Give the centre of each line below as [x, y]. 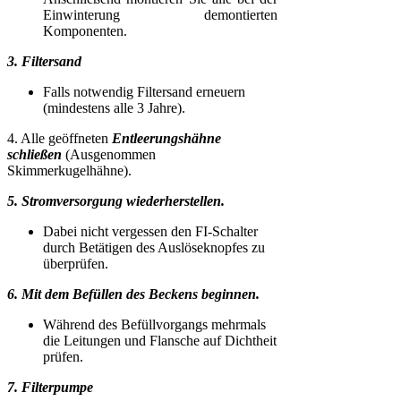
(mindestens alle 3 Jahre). [114, 107]
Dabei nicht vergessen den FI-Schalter [150, 231]
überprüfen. [76, 263]
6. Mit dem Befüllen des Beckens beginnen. [133, 294]
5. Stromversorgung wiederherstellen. [116, 200]
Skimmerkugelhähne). [69, 170]
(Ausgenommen [109, 154]
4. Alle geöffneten [60, 138]
